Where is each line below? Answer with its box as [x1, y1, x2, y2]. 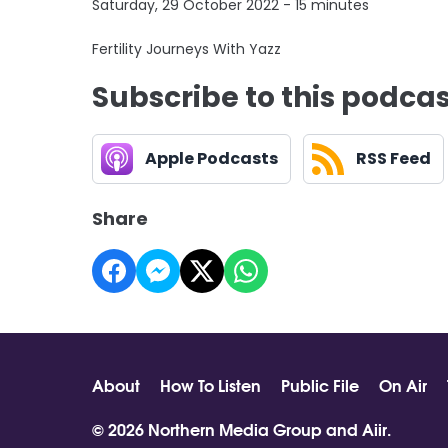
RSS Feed [356, 147, 431, 171]
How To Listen [160, 372, 261, 398]
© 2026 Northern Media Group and [92, 416, 362, 442]
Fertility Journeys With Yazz [92, 39, 281, 60]
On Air [379, 372, 427, 398]
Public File [281, 372, 359, 398]
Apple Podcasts [145, 147, 278, 171]
